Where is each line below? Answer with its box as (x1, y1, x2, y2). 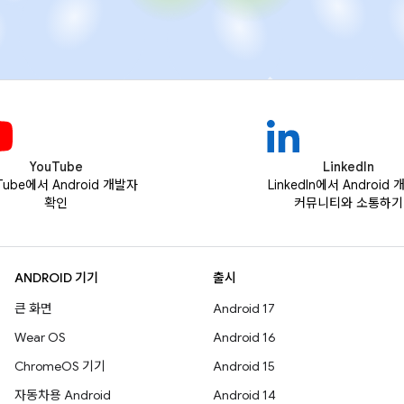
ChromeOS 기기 (14, 358, 106, 374)
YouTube (29, 159, 83, 175)
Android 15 (213, 358, 275, 374)
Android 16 (213, 329, 276, 345)
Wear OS (14, 329, 66, 345)
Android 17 (213, 300, 275, 317)
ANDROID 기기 (14, 270, 98, 286)
